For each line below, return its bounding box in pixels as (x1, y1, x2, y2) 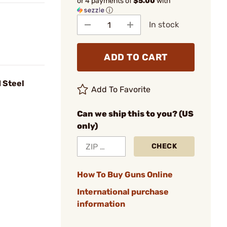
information (77, 199, 125, 209)
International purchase (77, 187, 169, 197)
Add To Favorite (91, 85, 151, 94)
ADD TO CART (104, 52, 168, 63)
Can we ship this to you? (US (77, 109, 194, 119)
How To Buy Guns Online (77, 170, 173, 179)
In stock (149, 20, 179, 29)
